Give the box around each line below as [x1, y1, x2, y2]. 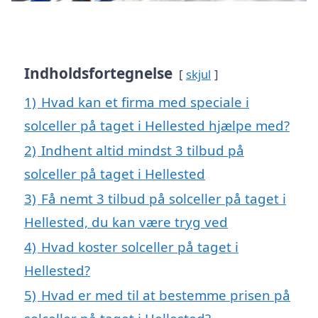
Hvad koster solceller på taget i [41, 237, 238, 256]
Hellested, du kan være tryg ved [24, 212, 228, 231]
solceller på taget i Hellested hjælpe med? [24, 116, 290, 134]
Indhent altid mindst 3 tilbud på [41, 141, 244, 159]
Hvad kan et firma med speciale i [41, 92, 249, 111]
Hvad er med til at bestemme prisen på [41, 285, 290, 304]
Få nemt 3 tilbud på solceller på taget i [41, 189, 286, 207]
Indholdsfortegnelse [24, 62, 172, 83]
